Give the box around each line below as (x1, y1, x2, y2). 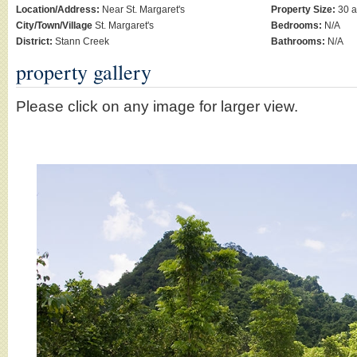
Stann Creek (53, 36, 109, 47)
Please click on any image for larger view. (16, 98, 298, 115)
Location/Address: (16, 4, 100, 15)
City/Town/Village (16, 20, 92, 31)
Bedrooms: (271, 20, 322, 31)
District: (16, 36, 53, 47)
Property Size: (271, 4, 335, 15)
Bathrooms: (271, 36, 325, 47)
